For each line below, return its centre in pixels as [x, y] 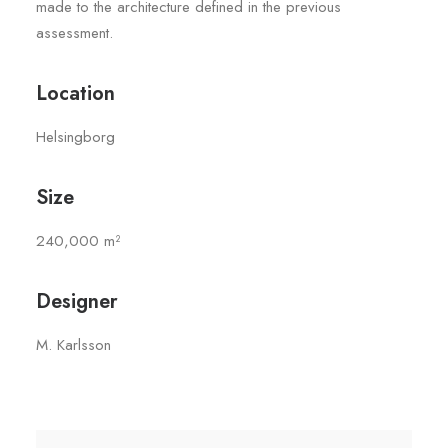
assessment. [74, 33]
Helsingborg [75, 137]
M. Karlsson [73, 345]
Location [75, 93]
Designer [77, 301]
